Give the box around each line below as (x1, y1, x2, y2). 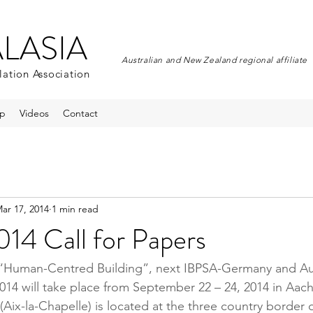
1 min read (52, 202, 99, 215)
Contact (63, 107, 98, 119)
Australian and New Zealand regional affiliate (122, 54, 307, 65)
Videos (20, 107, 49, 119)
